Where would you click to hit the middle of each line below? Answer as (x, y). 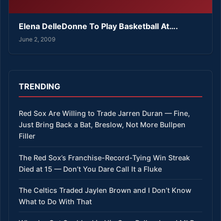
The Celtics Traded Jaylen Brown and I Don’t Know (105, 190)
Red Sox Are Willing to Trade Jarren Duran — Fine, (104, 113)
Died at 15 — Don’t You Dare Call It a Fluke (90, 169)
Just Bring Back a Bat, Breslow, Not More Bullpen (102, 125)
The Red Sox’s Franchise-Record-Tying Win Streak (104, 157)
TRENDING (39, 87)
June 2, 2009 (37, 39)
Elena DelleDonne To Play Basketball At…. (98, 26)
